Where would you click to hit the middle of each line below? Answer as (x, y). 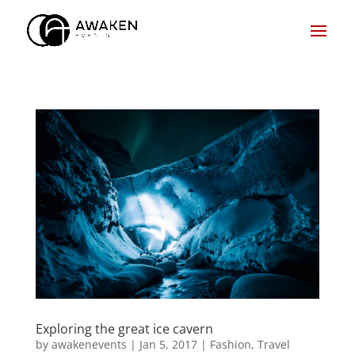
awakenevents (89, 345)
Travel (273, 345)
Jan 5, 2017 (168, 345)
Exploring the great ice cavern (124, 329)
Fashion (230, 345)
